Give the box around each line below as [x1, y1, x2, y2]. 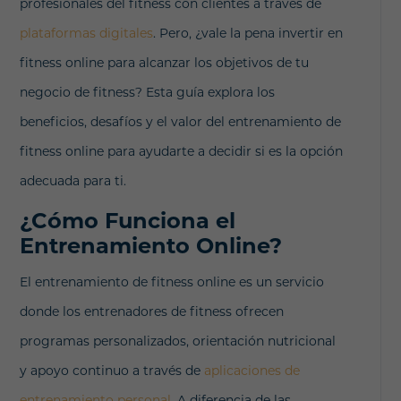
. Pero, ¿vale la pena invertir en [153, 24, 344, 41]
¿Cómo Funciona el [20, 207, 236, 234]
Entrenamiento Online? [20, 232, 283, 259]
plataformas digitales [20, 24, 154, 41]
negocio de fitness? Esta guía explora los [20, 83, 276, 100]
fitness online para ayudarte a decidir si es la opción [20, 142, 344, 159]
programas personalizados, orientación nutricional [20, 332, 337, 349]
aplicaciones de [204, 362, 301, 379]
